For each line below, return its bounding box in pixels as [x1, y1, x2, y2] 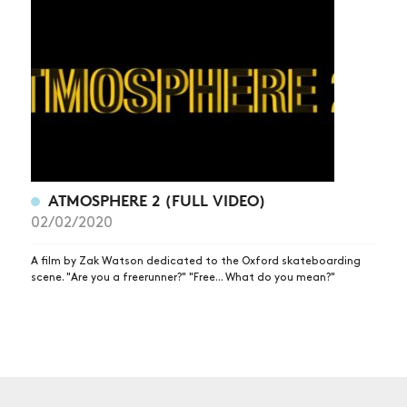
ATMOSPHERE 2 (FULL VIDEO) [47, 191, 266, 211]
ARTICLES [155, 38, 252, 59]
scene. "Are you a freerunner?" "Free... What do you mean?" [31, 273, 335, 283]
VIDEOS [166, 104, 241, 124]
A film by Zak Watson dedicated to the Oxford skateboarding [31, 256, 361, 267]
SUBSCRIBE [147, 136, 260, 157]
